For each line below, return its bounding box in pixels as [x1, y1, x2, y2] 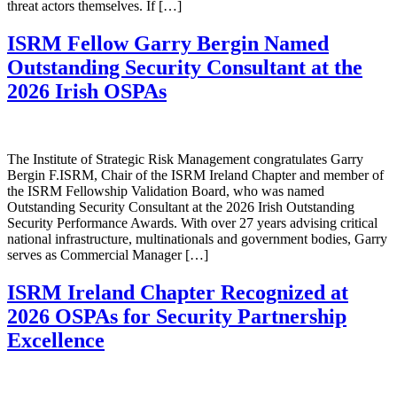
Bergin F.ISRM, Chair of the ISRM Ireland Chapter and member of [7, 167, 384, 183]
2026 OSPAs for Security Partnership [7, 304, 346, 328]
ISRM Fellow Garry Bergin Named [7, 31, 329, 55]
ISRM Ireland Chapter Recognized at [7, 280, 348, 304]
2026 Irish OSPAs [7, 79, 167, 103]
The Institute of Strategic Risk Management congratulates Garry [7, 151, 363, 167]
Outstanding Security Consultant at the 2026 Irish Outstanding [7, 198, 354, 214]
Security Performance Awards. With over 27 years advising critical [7, 214, 378, 230]
